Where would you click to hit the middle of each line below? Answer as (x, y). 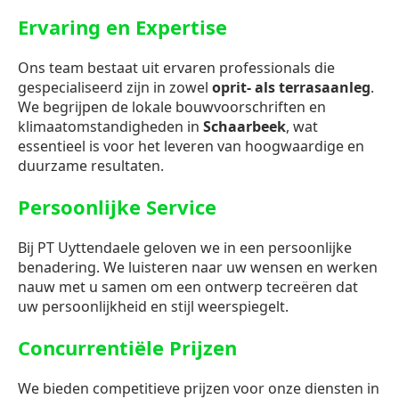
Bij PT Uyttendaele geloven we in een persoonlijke (185, 248)
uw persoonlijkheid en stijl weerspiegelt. (153, 307)
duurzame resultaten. (91, 166)
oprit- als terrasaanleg (291, 88)
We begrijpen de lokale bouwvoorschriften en (172, 107)
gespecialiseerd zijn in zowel (115, 88)
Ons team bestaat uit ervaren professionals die (176, 68)
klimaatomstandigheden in (110, 127)
